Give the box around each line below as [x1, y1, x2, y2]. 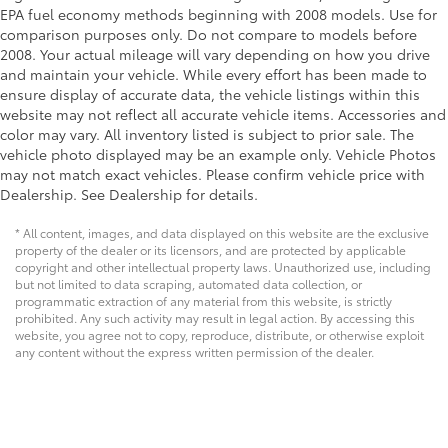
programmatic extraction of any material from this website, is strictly [15, 292, 392, 310]
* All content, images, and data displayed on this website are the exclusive [15, 224, 429, 242]
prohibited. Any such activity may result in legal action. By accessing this [15, 309, 415, 327]
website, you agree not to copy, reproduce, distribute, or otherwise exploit [15, 326, 424, 344]
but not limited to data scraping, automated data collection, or [15, 275, 362, 293]
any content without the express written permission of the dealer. [15, 343, 374, 361]
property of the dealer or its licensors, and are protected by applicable [15, 241, 406, 259]
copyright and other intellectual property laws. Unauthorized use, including [15, 258, 431, 276]
